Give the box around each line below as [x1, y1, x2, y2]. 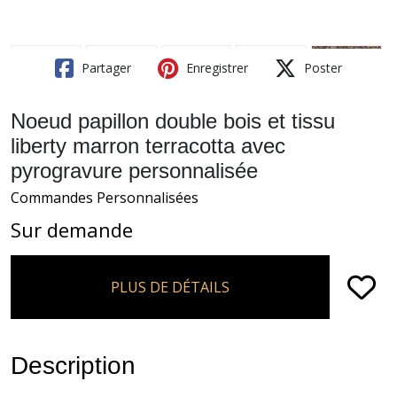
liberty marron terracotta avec [11, 133, 285, 158]
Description [11, 351, 136, 379]
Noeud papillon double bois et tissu [11, 108, 335, 133]
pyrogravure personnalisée [11, 158, 258, 183]
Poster [300, 58, 342, 76]
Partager [78, 58, 131, 76]
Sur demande [11, 215, 133, 243]
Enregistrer [183, 58, 248, 76]
